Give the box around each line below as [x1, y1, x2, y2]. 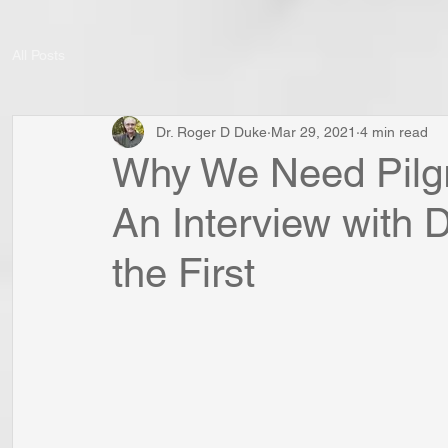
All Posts [12, 46, 65, 63]
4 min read [360, 123, 428, 140]
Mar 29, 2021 [271, 123, 356, 140]
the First [112, 250, 255, 296]
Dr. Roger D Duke [156, 123, 267, 140]
